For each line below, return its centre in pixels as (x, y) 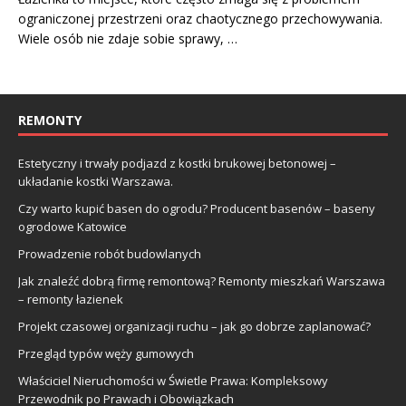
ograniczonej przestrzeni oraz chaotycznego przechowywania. (200, 18)
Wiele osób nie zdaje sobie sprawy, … (128, 38)
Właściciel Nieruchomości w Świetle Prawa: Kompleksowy (173, 380)
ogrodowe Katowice (72, 226)
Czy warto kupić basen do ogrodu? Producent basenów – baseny (197, 208)
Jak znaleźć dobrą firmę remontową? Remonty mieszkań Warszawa (202, 280)
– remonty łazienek (71, 299)
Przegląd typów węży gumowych (106, 353)
